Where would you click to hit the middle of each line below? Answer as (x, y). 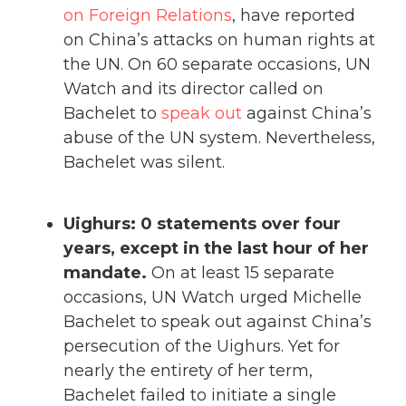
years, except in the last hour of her (216, 248)
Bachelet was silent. (144, 162)
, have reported (294, 15)
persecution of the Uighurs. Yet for (202, 346)
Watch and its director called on (193, 88)
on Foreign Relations (148, 15)
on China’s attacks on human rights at (219, 39)
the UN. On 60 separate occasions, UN (217, 64)
